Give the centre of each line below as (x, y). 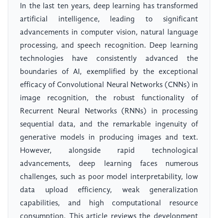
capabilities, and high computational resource (109, 204)
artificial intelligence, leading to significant (109, 20)
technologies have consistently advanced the (109, 59)
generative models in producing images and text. (109, 138)
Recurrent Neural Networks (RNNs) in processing (109, 112)
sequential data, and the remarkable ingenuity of (109, 125)
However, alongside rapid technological (109, 151)
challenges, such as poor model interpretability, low (109, 177)
